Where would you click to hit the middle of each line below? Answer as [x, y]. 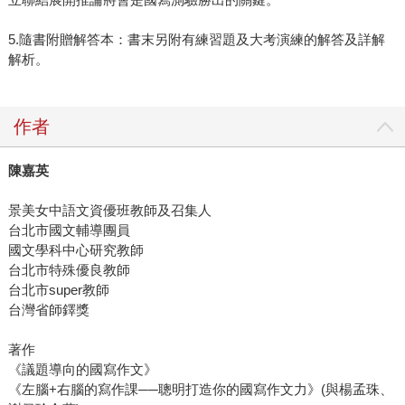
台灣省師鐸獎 [48, 310]
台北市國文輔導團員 [69, 231]
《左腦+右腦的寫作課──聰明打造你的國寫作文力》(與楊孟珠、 [200, 390]
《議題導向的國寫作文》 [82, 370]
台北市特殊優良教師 [69, 270]
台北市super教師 [58, 290]
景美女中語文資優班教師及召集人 [109, 211]
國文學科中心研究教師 [75, 250]
